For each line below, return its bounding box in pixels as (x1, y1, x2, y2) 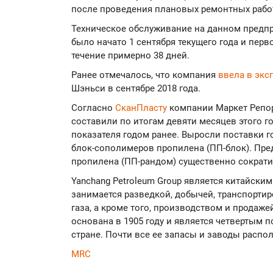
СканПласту (115, 102, 169, 114)
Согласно (71, 102, 115, 114)
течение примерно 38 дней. (71, 50, 190, 62)
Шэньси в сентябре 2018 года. (71, 83, 200, 94)
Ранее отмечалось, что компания (71, 69, 218, 81)
